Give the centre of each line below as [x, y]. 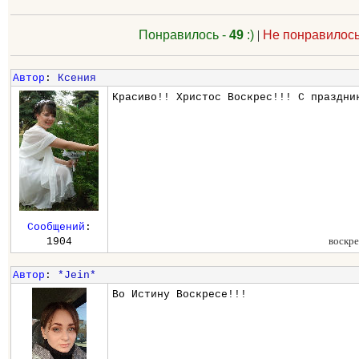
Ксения [77, 78]
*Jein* [77, 275]
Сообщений [56, 227]
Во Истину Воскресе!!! [180, 294]
